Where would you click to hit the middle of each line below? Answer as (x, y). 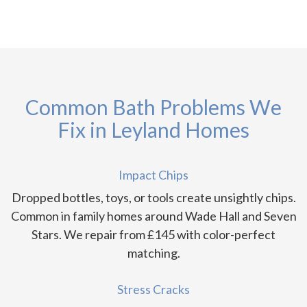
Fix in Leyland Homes (153, 130)
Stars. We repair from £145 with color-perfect (153, 235)
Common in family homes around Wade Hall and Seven (153, 216)
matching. (153, 253)
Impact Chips (153, 175)
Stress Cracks (153, 290)
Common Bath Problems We (153, 107)
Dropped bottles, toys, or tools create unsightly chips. (153, 198)
